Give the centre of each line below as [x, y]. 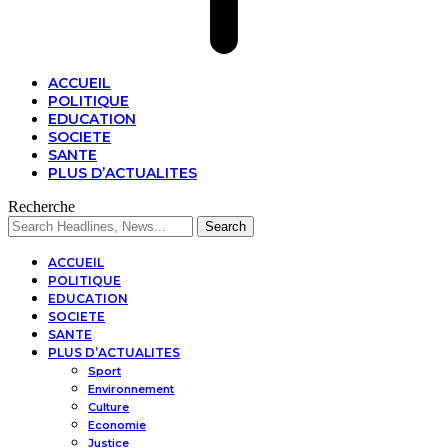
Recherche [41, 206]
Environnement [131, 389]
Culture [108, 407]
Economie [117, 425]
